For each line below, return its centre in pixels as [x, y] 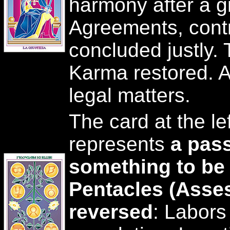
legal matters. [130, 95]
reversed [111, 212]
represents [120, 144]
